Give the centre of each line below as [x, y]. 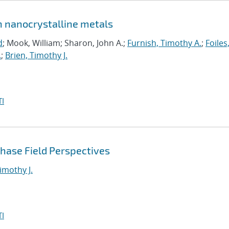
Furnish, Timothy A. [164, 43]
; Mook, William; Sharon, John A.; [65, 43]
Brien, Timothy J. [36, 55]
